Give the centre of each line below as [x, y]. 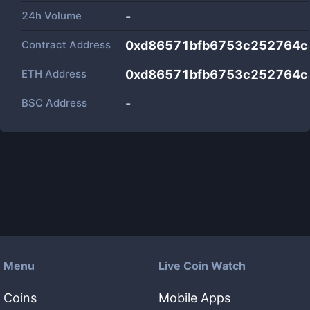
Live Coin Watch [202, 266]
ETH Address [54, 74]
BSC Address [54, 103]
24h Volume [52, 16]
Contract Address [66, 45]
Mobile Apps [194, 298]
